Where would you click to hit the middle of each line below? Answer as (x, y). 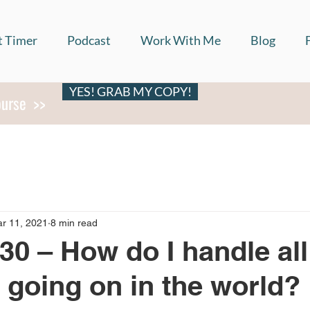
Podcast (89, 40)
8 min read (74, 222)
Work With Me (181, 40)
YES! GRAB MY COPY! (130, 91)
